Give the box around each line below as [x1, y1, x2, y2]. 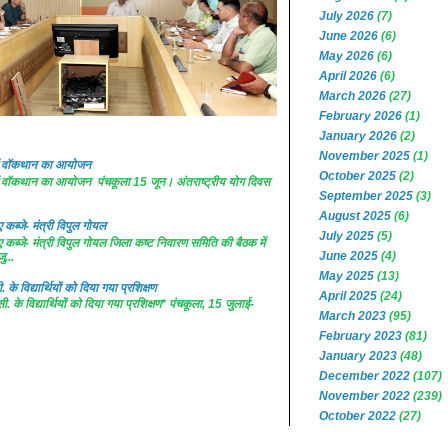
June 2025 [319, 249, 378, 263]
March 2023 [319, 309, 386, 323]
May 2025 [319, 269, 374, 283]
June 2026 [319, 29, 378, 43]
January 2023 [319, 349, 397, 363]
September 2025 [319, 189, 413, 203]
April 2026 [319, 69, 377, 83]
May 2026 [319, 49, 374, 63]
